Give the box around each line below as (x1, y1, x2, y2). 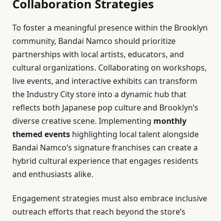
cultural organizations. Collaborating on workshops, (12, 62, 207, 73)
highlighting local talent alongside (70, 128, 199, 140)
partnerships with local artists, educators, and (12, 48, 184, 60)
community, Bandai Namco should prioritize (12, 35, 176, 46)
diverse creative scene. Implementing (12, 115, 153, 126)
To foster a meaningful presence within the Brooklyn (12, 22, 208, 33)
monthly (153, 115, 186, 126)
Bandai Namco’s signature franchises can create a (12, 142, 198, 153)
